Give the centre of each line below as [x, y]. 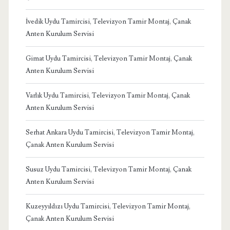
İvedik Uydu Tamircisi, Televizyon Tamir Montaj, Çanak [108, 21]
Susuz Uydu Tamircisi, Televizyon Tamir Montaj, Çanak [108, 169]
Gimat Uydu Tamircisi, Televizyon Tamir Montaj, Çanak [109, 58]
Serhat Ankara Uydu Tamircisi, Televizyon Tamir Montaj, [110, 132]
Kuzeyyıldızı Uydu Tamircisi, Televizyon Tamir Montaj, [108, 206]
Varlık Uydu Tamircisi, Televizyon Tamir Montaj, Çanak [108, 95]
